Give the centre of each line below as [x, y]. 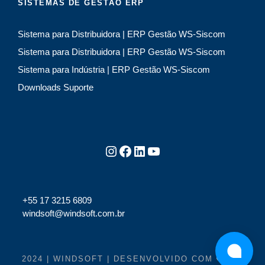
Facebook [121, 150]
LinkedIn [136, 150]
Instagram [109, 150]
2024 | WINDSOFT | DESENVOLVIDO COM [119, 259]
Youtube [150, 150]
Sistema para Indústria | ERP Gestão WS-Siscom [114, 70]
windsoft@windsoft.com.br [74, 214]
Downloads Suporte [56, 88]
